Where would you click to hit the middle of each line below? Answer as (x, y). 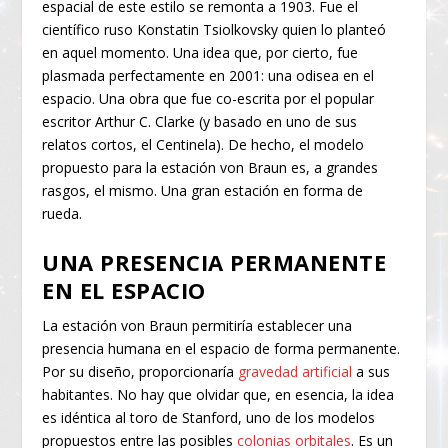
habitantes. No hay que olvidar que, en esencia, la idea (218, 394)
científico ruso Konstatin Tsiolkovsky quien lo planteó (214, 30)
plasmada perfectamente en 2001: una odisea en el (208, 76)
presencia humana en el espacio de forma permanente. (221, 348)
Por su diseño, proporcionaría (140, 371)
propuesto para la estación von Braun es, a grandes (210, 168)
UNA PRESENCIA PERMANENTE (214, 261)
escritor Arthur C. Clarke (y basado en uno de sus (200, 122)
